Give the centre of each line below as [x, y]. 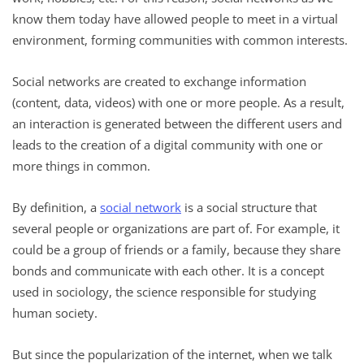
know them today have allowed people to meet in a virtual [175, 18]
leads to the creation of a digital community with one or [167, 144]
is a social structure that [249, 207]
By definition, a [56, 207]
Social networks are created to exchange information [159, 81]
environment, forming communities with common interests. [180, 39]
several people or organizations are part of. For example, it [176, 228]
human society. [55, 312]
